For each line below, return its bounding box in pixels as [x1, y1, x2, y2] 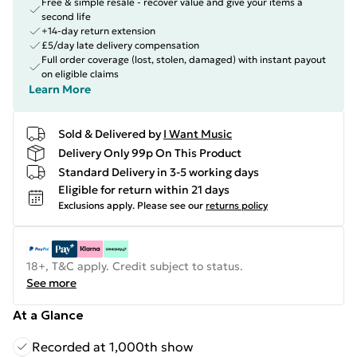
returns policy [206, 199, 268, 211]
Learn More [29, 82, 91, 96]
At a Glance [13, 307, 84, 323]
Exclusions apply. [58, 199, 135, 211]
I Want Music [163, 126, 232, 141]
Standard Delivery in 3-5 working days [58, 164, 259, 179]
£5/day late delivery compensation [41, 39, 199, 51]
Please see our [137, 199, 203, 211]
